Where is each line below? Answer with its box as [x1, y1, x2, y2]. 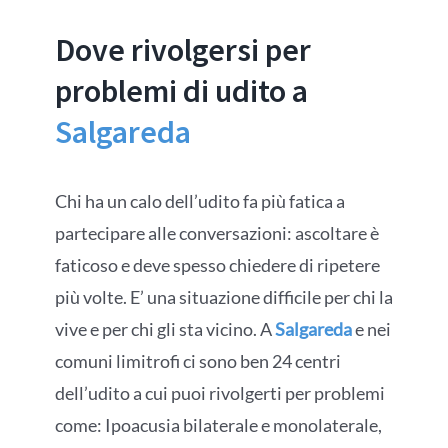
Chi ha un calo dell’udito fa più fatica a [54, 190, 345, 213]
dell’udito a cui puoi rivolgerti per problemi [54, 382, 385, 405]
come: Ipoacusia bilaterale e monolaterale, [54, 414, 382, 437]
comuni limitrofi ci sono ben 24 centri [54, 350, 341, 373]
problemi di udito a [54, 71, 308, 112]
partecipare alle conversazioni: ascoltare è [54, 222, 379, 245]
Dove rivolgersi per [54, 30, 311, 71]
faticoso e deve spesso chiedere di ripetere [54, 254, 380, 277]
